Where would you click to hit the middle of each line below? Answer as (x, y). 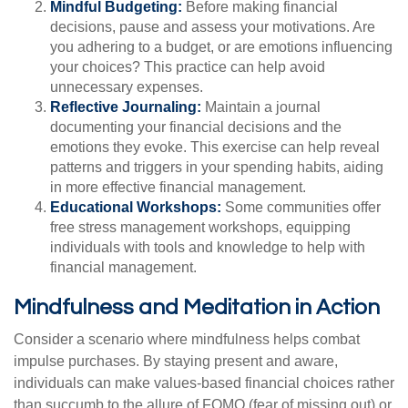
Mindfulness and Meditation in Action (197, 307)
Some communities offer (301, 207)
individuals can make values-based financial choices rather (204, 383)
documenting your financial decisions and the (196, 127)
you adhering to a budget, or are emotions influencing (221, 47)
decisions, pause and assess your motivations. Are (213, 27)
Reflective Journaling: (126, 107)
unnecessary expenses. (127, 87)
